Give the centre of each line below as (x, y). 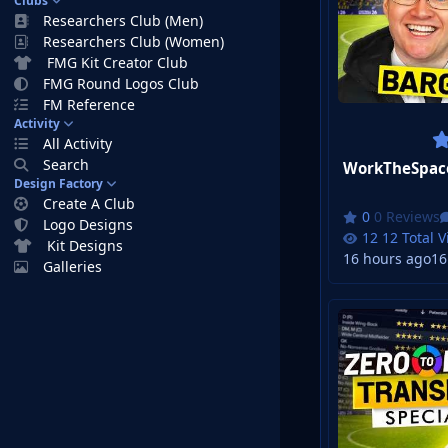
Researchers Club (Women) (134, 41)
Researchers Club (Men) (123, 20)
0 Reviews (407, 217)
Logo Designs (88, 224)
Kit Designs (85, 245)
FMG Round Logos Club (121, 83)
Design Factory (58, 183)
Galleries (73, 266)
